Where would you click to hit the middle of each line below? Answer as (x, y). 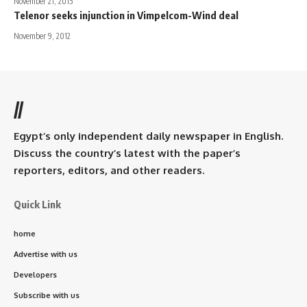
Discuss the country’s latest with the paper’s (127, 153)
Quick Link (37, 204)
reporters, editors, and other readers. (109, 170)
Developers (35, 274)
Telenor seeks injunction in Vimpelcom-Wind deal (126, 15)
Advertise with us (46, 254)
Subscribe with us (47, 295)
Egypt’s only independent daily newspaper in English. (148, 136)
